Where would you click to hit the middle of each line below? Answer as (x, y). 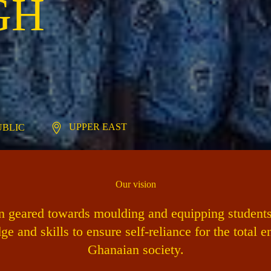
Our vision (135, 184)
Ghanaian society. (135, 249)
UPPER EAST (98, 126)
